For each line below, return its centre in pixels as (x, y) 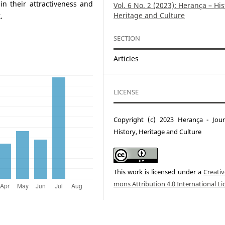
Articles (126, 59)
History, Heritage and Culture (158, 132)
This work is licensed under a (158, 172)
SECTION (127, 38)
